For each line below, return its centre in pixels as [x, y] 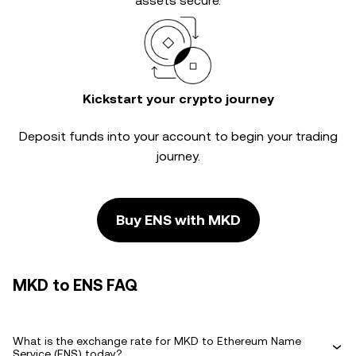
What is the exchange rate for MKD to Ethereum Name [157, 341]
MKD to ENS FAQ [75, 285]
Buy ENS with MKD [178, 220]
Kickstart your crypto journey [178, 99]
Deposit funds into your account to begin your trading [178, 136]
